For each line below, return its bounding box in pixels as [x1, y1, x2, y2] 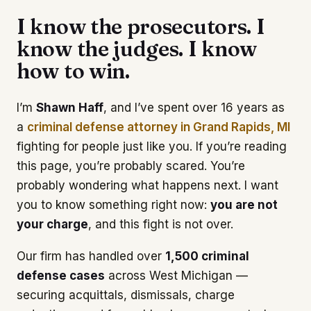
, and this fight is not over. [88, 217, 233, 231]
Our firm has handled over [17, 249, 165, 263]
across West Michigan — [105, 269, 248, 283]
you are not [210, 198, 278, 212]
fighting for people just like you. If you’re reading [17, 140, 287, 153]
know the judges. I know [17, 36, 258, 62]
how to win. [17, 58, 130, 84]
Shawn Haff [36, 101, 103, 115]
